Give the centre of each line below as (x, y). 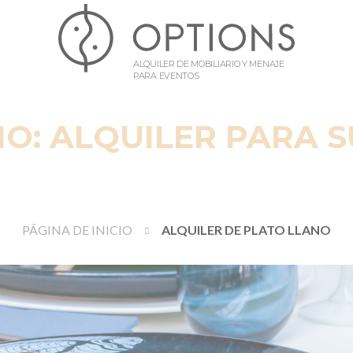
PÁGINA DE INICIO (77, 230)
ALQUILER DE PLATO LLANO (246, 230)
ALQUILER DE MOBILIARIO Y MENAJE (209, 63)
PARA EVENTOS (166, 75)
